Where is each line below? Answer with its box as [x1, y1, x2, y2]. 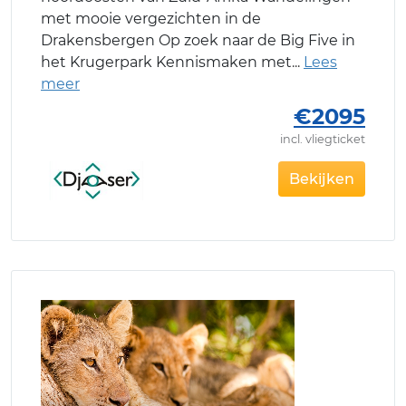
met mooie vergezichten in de [41, 10, 261, 28]
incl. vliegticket [280, 132, 365, 147]
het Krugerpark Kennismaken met [41, 53, 292, 72]
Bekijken [289, 169, 354, 188]
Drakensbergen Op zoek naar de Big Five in [41, 32, 355, 50]
